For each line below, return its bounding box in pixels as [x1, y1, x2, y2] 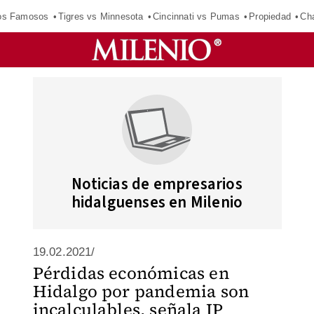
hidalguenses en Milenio [71, 191, 243, 214]
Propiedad [249, 11, 291, 22]
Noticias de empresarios [71, 172, 243, 196]
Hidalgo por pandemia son [32, 280, 250, 303]
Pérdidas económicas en [32, 261, 229, 285]
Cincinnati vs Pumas [152, 11, 240, 22]
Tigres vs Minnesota [57, 11, 144, 22]
